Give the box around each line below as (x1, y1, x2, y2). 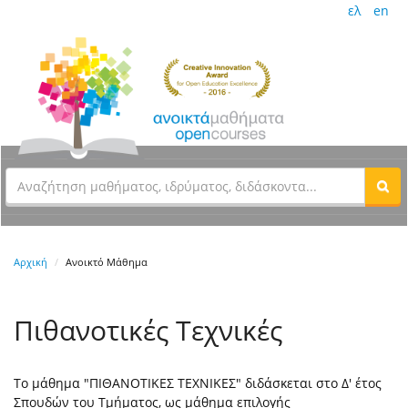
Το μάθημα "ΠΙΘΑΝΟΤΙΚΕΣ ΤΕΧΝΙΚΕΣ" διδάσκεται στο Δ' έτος (14, 374, 382, 393)
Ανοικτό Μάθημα (66, 255, 148, 270)
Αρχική (14, 255, 47, 270)
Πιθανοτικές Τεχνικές (14, 311, 282, 350)
